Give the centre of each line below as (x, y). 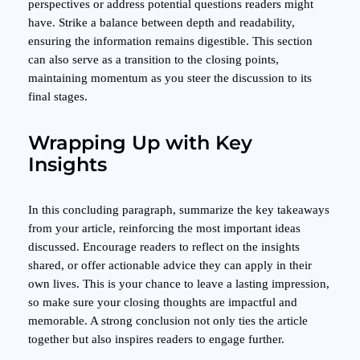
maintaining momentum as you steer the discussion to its (170, 78)
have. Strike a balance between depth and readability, (161, 23)
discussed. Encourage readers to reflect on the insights (164, 246)
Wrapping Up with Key (140, 143)
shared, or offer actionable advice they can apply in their (170, 265)
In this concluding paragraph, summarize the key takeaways (178, 209)
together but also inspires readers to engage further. (156, 339)
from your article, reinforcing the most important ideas (164, 228)
